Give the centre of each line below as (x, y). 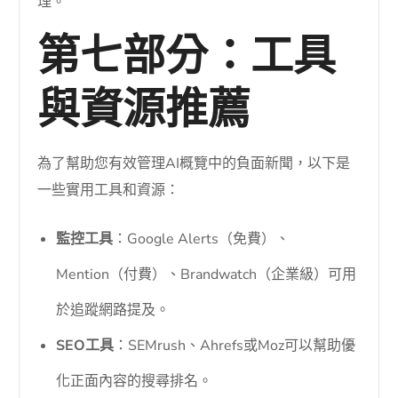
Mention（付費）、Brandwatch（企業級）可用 (207, 274)
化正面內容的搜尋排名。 (135, 381)
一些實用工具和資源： (109, 190)
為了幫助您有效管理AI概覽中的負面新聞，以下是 (194, 163)
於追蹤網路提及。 (113, 310)
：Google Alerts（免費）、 (202, 239)
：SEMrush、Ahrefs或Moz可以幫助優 (235, 345)
